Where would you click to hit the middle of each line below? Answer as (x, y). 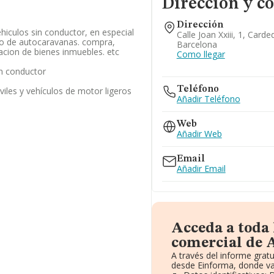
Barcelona (197, 44)
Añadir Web (199, 134)
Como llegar (201, 54)
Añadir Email (201, 168)
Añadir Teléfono (208, 99)
